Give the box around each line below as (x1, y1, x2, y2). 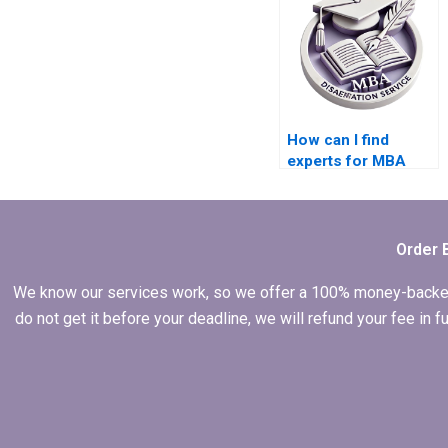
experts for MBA (286, 152, 406, 171)
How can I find (286, 131, 389, 150)
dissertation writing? (286, 173, 435, 192)
